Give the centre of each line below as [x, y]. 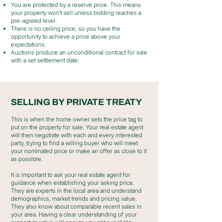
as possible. [28, 159]
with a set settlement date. [45, 60]
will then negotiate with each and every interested [77, 135]
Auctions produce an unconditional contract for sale [79, 52]
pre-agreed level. [34, 21]
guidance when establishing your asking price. [73, 183]
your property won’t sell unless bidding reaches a [76, 13]
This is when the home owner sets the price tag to [77, 119]
